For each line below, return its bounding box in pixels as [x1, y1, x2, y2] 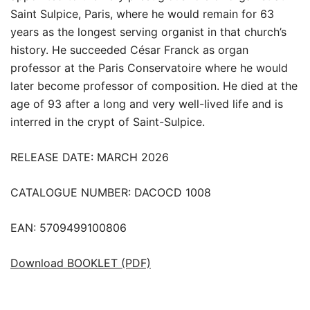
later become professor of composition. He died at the [10, 78, 298, 93]
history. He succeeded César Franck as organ [10, 42, 248, 57]
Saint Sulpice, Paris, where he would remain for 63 [10, 6, 274, 21]
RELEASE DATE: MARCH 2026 [10, 149, 169, 164]
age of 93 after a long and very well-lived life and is [10, 96, 283, 111]
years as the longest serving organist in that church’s [10, 24, 286, 39]
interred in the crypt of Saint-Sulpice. [10, 114, 205, 129]
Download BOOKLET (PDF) [10, 255, 151, 270]
